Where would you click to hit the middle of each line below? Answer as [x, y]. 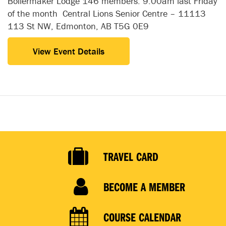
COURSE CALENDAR [142, 217]
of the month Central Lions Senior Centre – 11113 [107, 13]
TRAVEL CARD [131, 156]
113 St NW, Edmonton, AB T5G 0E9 [78, 26]
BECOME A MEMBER [144, 186]
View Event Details [69, 51]
